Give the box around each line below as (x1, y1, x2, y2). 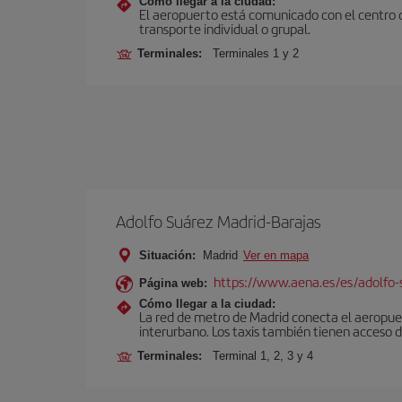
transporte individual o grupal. (139, 19, 310, 38)
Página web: (139, 276, 207, 290)
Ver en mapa (243, 249, 309, 262)
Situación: (139, 249, 196, 262)
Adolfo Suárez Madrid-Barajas (116, 209, 321, 233)
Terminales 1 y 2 (213, 47, 299, 60)
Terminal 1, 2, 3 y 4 (213, 349, 313, 363)
